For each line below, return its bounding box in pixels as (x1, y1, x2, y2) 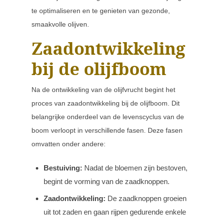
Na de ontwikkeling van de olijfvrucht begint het (31, 86, 175, 93)
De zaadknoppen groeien (106, 194, 186, 202)
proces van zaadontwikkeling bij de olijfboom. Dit (31, 99, 180, 107)
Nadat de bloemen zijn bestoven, (82, 164, 187, 172)
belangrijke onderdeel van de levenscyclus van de (31, 113, 184, 121)
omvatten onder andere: (31, 140, 106, 148)
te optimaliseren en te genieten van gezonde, (31, 7, 170, 15)
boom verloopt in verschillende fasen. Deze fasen (31, 126, 183, 134)
